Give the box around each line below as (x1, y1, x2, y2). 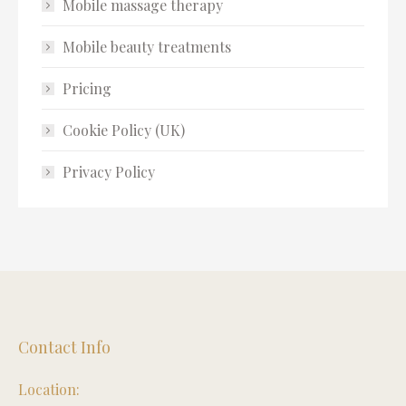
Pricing (63, 79, 111, 98)
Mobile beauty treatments (63, 37, 231, 56)
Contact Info (18, 336, 111, 358)
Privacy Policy (63, 162, 155, 181)
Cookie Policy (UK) (63, 121, 185, 140)
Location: (18, 380, 80, 399)
